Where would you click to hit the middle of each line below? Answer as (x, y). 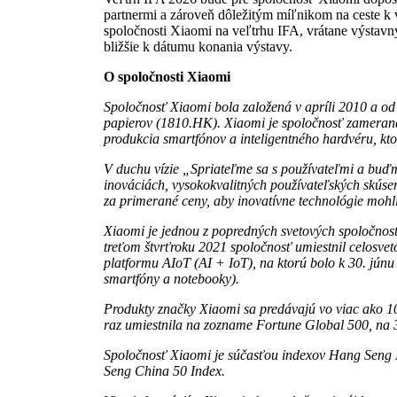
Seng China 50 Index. (164, 371)
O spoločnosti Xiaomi (167, 77)
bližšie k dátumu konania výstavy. (198, 47)
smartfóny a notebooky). (171, 279)
